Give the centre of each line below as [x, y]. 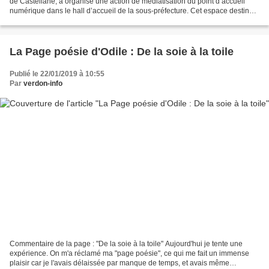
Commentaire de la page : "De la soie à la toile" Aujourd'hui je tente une [126, 244]
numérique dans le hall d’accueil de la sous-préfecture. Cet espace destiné [131, 11]
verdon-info [43, 83]
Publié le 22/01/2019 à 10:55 [57, 74]
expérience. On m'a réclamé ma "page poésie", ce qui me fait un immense [129, 254]
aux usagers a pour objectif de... [62, 20]
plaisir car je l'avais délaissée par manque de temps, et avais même [119, 263]
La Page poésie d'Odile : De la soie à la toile [182, 51]
